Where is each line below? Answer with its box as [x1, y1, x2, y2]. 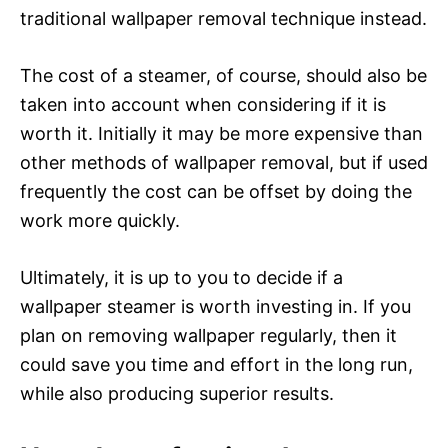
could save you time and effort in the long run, [20, 353, 413, 375]
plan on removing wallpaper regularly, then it [20, 324, 397, 346]
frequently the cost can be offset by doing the [20, 180, 412, 202]
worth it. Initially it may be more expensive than [20, 122, 423, 144]
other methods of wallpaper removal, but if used [20, 151, 428, 173]
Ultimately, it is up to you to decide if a [20, 266, 343, 288]
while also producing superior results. [20, 382, 334, 404]
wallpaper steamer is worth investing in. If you [20, 295, 411, 317]
